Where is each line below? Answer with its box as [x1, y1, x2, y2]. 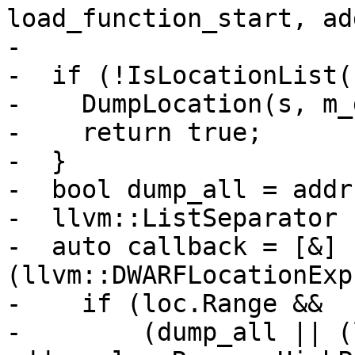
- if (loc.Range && [6, 289, 323, 319]
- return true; [6, 118, 262, 147]
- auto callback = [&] [6, 232, 338, 261]
